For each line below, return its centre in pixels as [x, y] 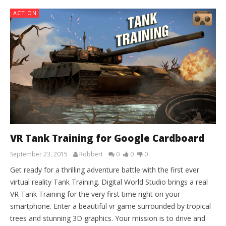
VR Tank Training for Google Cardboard [107, 138]
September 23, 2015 [39, 154]
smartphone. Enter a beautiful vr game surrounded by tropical [110, 206]
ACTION [25, 13]
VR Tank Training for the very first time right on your [95, 194]
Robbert [91, 154]
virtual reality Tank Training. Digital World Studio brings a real [109, 182]
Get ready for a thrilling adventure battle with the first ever [105, 170]
